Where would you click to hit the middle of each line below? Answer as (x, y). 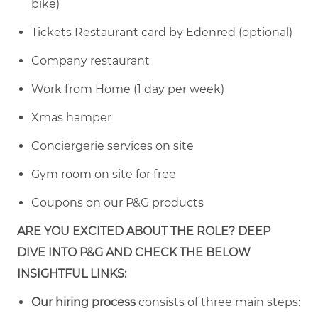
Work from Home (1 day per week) (128, 89)
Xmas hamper (71, 117)
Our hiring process (83, 302)
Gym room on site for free (104, 174)
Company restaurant (91, 60)
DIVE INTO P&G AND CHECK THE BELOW (134, 252)
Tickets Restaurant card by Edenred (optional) (162, 32)
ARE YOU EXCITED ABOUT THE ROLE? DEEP (144, 231)
